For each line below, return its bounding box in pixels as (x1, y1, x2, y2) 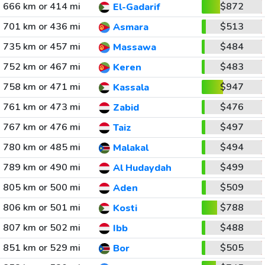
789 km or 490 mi (2, 161, 80, 174)
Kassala (112, 81, 149, 95)
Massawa (112, 41, 156, 54)
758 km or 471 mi (2, 80, 80, 93)
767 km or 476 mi (2, 121, 80, 134)
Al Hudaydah (112, 161, 172, 175)
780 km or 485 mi (2, 141, 80, 154)
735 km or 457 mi (2, 40, 80, 53)
